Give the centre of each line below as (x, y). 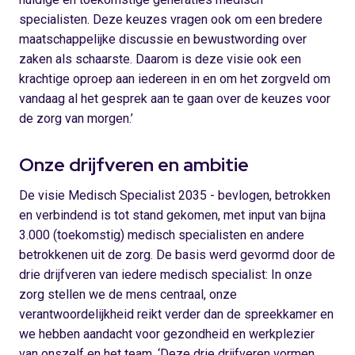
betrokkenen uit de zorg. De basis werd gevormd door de (177, 255)
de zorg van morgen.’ (76, 118)
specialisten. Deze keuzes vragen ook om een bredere (171, 19)
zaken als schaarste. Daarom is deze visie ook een (160, 59)
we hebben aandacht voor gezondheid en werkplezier (167, 334)
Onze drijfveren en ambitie (134, 164)
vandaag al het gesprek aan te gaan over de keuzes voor (175, 99)
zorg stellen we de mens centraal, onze (128, 294)
